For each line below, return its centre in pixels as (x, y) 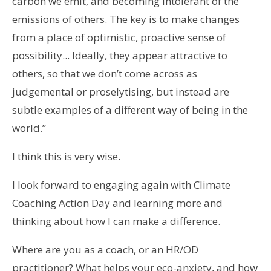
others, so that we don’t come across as (104, 73)
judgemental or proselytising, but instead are (120, 91)
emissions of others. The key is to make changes (126, 19)
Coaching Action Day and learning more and (117, 203)
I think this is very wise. (66, 156)
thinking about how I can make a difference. (116, 221)
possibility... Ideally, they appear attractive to (119, 55)
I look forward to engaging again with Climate (121, 184)
